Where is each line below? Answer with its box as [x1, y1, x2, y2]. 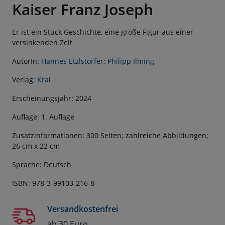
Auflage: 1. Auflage [12, 112, 74, 122]
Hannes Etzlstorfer [41, 56, 103, 66]
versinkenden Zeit [12, 38, 72, 48]
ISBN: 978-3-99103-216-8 [12, 178, 94, 188]
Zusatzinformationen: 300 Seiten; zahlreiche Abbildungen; [12, 131, 208, 141]
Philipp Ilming [107, 56, 154, 66]
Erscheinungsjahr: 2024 [12, 93, 91, 103]
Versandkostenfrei [47, 203, 118, 215]
